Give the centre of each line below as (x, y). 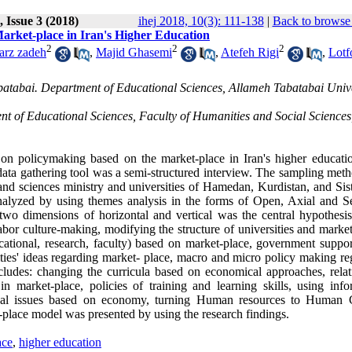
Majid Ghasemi (134, 53)
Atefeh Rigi (250, 53)
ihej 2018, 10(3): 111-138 (201, 21)
